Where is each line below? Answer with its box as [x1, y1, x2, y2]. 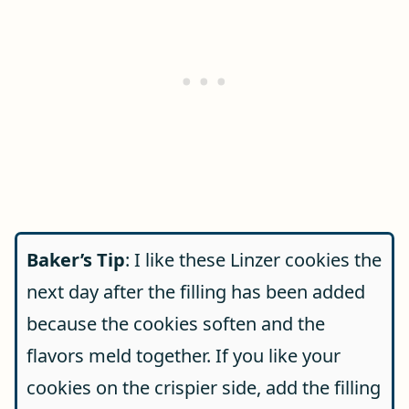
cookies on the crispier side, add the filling [26, 375, 381, 400]
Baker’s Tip [26, 247, 125, 272]
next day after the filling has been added [26, 279, 365, 304]
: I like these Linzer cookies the [125, 247, 382, 272]
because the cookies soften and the [26, 311, 325, 336]
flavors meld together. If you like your [26, 343, 341, 368]
